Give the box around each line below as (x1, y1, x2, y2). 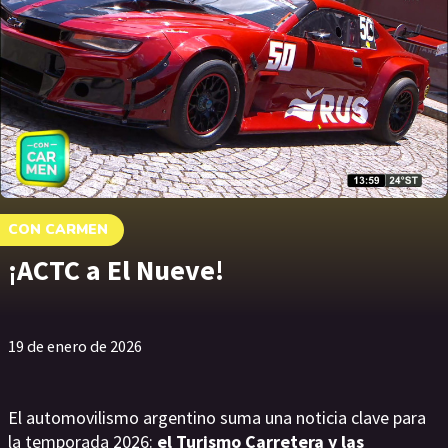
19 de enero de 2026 (8, 336, 142, 357)
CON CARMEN (8, 220, 108, 239)
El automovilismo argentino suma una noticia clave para (8, 406, 426, 430)
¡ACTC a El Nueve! (8, 252, 224, 288)
